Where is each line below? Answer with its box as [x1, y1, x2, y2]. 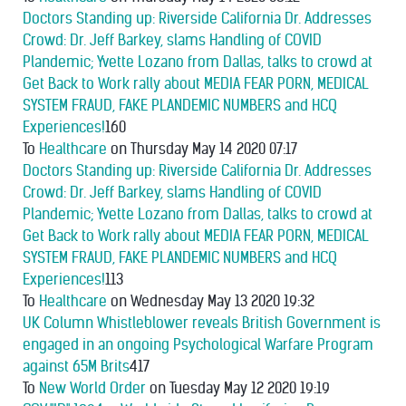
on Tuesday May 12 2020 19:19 [146, 380, 330, 397]
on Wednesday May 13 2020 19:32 [107, 293, 314, 310]
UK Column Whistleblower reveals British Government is [23, 314, 381, 332]
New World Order [39, 380, 146, 397]
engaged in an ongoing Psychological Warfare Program [23, 336, 373, 353]
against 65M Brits [23, 358, 130, 375]
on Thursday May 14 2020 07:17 [107, 140, 297, 158]
